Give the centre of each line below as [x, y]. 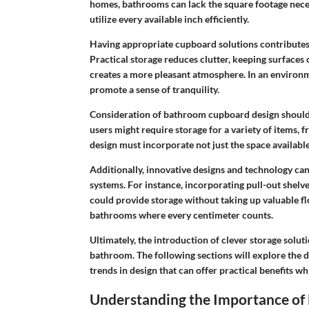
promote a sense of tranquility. [154, 89]
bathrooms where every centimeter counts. [181, 215]
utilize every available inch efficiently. [169, 19]
